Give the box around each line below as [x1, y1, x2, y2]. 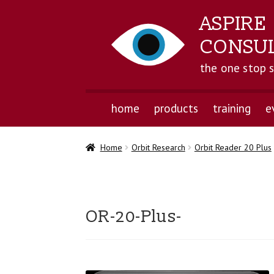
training [212, 100, 251, 116]
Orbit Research [131, 142, 185, 154]
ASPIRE [199, 12, 267, 36]
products [154, 100, 198, 116]
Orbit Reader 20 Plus [194, 142, 272, 154]
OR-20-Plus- [86, 206, 182, 228]
